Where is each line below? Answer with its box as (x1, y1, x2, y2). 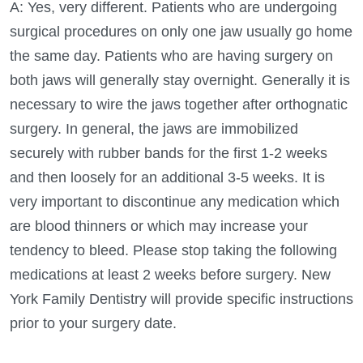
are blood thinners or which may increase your (10, 217, 308, 234)
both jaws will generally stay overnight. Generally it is (10, 71, 350, 88)
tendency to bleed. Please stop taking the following (10, 241, 337, 258)
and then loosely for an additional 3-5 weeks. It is (10, 169, 325, 186)
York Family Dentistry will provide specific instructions (10, 290, 353, 307)
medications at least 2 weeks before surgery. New (10, 266, 331, 283)
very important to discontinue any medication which (10, 193, 340, 210)
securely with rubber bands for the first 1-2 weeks (10, 144, 327, 161)
